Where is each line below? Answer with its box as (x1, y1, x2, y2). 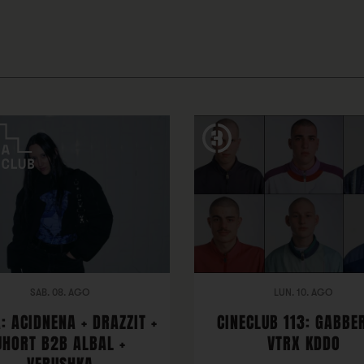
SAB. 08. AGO (30, 287, 91, 298)
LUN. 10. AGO (274, 287, 334, 298)
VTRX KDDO (266, 331, 340, 356)
